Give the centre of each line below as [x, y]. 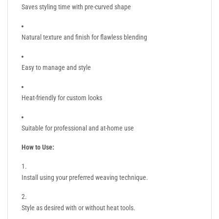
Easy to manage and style [56, 67]
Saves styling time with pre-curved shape [76, 7]
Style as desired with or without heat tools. [78, 208]
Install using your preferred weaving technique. [85, 177]
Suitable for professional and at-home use [78, 128]
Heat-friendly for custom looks [62, 98]
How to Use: [38, 147]
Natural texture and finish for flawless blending [84, 37]
